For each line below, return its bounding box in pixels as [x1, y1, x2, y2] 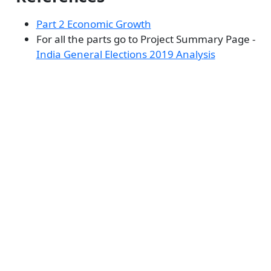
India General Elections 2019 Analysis [36, 47, 215, 62]
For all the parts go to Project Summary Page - [36, 32, 255, 47]
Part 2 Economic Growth [36, 17, 151, 31]
